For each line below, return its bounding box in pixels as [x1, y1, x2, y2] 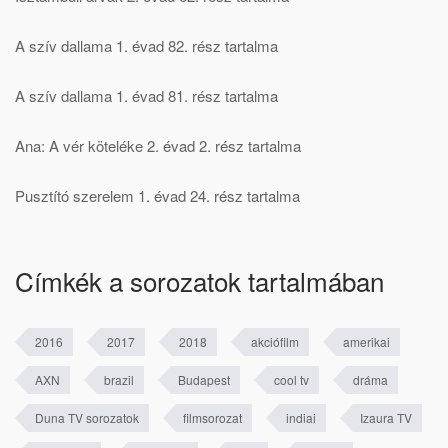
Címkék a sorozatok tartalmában [15, 261, 384, 299]
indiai [286, 408, 316, 426]
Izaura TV [360, 408, 412, 426]
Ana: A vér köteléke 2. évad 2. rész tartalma [15, 134, 301, 156]
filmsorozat [183, 408, 242, 426]
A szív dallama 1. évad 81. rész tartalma [15, 84, 278, 106]
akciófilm [251, 332, 299, 350]
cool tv [274, 370, 309, 388]
